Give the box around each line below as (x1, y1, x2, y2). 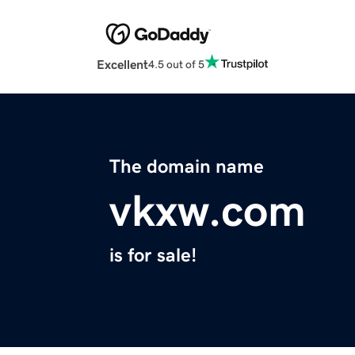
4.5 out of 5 (148, 58, 204, 70)
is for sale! (109, 246, 197, 265)
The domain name (109, 157, 264, 177)
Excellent (97, 58, 148, 71)
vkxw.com (109, 189, 306, 234)
